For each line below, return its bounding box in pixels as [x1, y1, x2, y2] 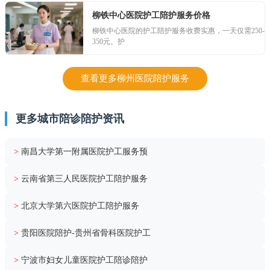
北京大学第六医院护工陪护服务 [21, 201, 139, 210]
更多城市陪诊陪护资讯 [16, 112, 124, 125]
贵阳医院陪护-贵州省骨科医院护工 [21, 228, 151, 237]
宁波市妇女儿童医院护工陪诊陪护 [21, 255, 148, 265]
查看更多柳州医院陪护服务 [81, 73, 189, 83]
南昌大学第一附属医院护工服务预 [21, 146, 148, 156]
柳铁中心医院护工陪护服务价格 [92, 10, 210, 20]
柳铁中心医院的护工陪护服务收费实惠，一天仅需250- [92, 26, 265, 35]
